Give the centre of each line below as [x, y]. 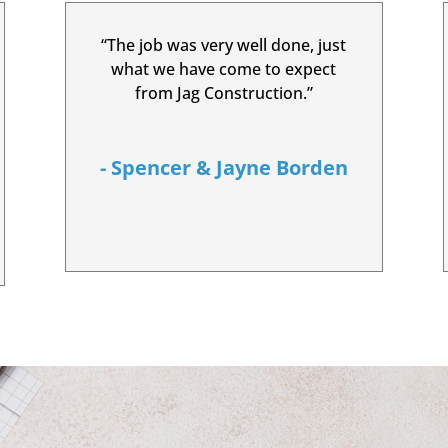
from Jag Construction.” [223, 92]
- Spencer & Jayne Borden [223, 167]
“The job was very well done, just [224, 44]
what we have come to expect [224, 68]
